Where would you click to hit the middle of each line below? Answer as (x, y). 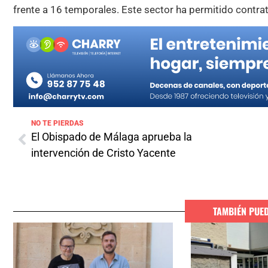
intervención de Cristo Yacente (103, 153)
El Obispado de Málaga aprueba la (112, 137)
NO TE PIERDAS (57, 124)
